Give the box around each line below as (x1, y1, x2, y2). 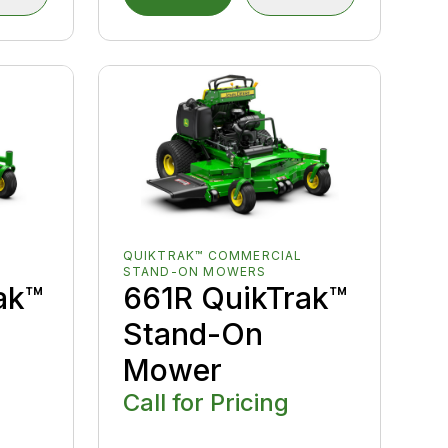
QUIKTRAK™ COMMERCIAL (122, 248, 303, 264)
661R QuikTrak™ (122, 280, 348, 317)
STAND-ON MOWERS (122, 264, 267, 280)
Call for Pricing (122, 388, 289, 418)
